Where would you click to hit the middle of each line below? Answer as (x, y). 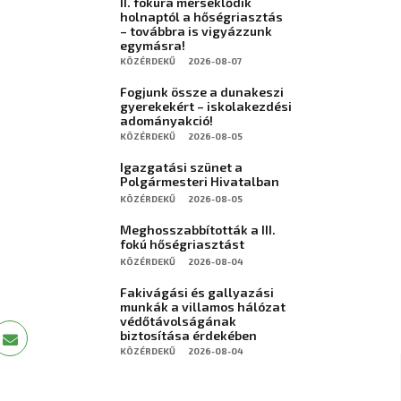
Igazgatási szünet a (181, 167)
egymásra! (153, 45)
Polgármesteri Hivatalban (200, 181)
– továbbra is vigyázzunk (196, 31)
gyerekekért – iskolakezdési (206, 106)
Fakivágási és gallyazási (197, 292)
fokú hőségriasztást (182, 244)
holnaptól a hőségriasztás (201, 17)
